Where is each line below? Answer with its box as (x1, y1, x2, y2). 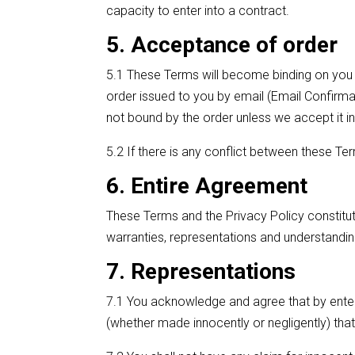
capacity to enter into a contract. (106, 2, 290, 18)
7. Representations (106, 258, 296, 284)
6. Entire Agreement (106, 172, 308, 199)
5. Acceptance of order (106, 31, 338, 58)
